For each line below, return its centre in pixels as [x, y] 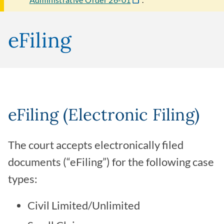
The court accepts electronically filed [96, 145]
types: [23, 179]
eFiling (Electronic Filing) [104, 115]
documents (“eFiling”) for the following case [111, 162]
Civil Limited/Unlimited [84, 206]
